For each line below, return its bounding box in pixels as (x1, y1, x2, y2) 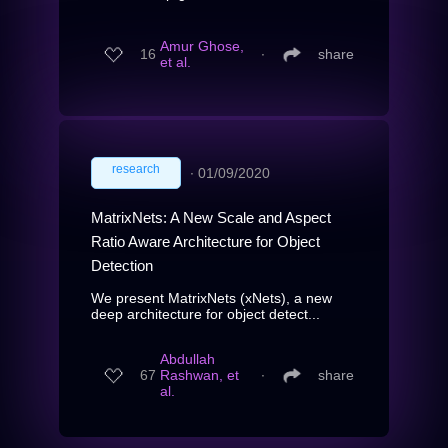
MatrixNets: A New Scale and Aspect (91, 208, 331, 226)
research (112, 161, 160, 176)
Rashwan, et (160, 367, 239, 384)
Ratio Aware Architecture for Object (91, 232, 320, 250)
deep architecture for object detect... (91, 305, 320, 322)
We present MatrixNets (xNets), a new (91, 289, 332, 306)
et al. (160, 54, 191, 71)
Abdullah (160, 351, 215, 368)
